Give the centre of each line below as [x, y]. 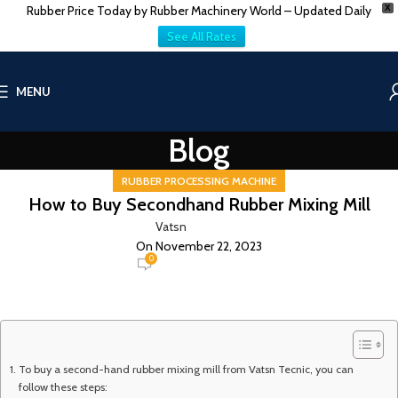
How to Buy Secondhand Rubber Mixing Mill [199, 204]
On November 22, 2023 [199, 246]
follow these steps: [63, 387]
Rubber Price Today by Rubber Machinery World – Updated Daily [199, 11]
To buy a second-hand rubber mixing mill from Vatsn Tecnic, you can [186, 369]
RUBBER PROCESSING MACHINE [199, 181]
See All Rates [201, 36]
